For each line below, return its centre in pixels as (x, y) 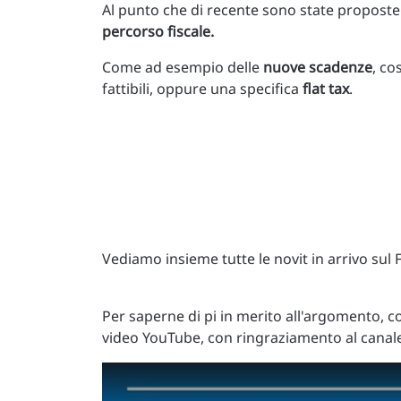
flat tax (326, 89)
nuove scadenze (318, 67)
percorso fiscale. (158, 31)
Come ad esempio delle (183, 67)
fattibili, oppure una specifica (202, 89)
